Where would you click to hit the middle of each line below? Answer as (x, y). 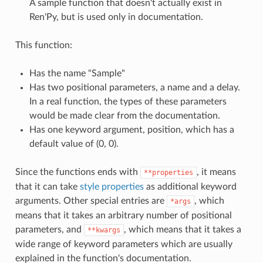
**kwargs (104, 230)
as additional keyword (190, 186)
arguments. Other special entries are (91, 200)
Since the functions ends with (77, 172)
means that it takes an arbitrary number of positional (123, 215)
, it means (216, 172)
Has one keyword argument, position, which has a (131, 129)
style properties (112, 186)
